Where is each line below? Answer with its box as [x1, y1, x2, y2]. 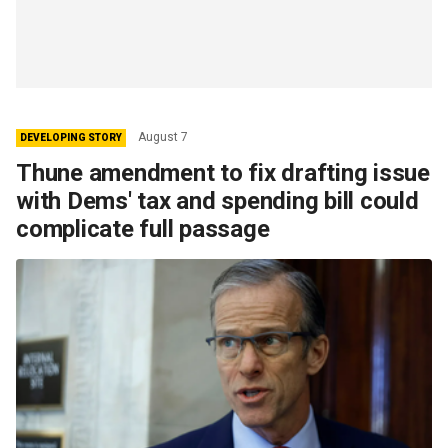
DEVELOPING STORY [20, 131, 122, 143]
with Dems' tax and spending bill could [16, 186, 419, 215]
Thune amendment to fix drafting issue [16, 158, 430, 187]
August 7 [138, 129, 188, 144]
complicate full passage [16, 214, 270, 243]
